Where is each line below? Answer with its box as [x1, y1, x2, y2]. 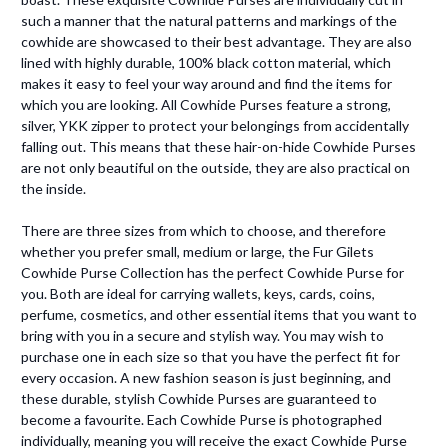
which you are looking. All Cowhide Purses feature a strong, [21, 95, 391, 113]
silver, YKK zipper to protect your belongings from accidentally [21, 116, 409, 134]
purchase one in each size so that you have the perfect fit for [21, 347, 400, 365]
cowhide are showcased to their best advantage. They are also [21, 32, 412, 50]
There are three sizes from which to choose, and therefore [21, 221, 386, 239]
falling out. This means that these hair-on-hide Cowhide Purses [21, 137, 416, 155]
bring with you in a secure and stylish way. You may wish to [21, 326, 384, 344]
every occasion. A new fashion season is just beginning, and [21, 368, 391, 386]
